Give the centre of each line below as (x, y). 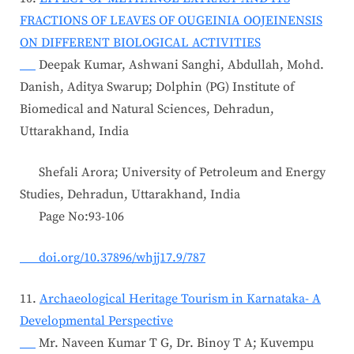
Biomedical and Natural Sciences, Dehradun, (147, 109)
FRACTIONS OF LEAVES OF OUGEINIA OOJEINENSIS (171, 20)
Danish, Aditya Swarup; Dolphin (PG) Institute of (157, 87)
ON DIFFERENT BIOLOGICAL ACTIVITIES (140, 42)
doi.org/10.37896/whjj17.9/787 (113, 257)
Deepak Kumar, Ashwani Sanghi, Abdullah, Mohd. (180, 64)
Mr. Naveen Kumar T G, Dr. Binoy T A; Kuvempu (175, 343)
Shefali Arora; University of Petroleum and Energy (173, 172)
